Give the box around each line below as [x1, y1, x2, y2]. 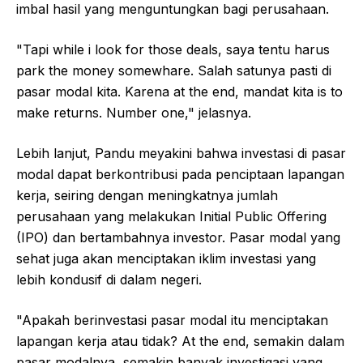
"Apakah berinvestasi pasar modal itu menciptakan [16, 311, 328, 328]
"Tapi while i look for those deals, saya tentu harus [16, 41, 330, 58]
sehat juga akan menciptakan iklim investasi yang [16, 250, 316, 267]
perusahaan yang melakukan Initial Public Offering [16, 207, 327, 224]
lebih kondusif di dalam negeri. [16, 271, 202, 288]
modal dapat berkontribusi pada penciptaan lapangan [16, 165, 344, 182]
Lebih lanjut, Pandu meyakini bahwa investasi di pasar [16, 144, 346, 161]
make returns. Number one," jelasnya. [16, 104, 251, 121]
